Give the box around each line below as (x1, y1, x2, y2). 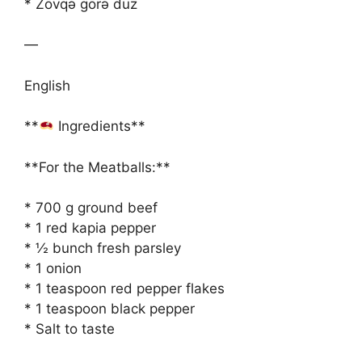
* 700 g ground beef (24, 200, 158, 217)
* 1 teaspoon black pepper (24, 301, 195, 318)
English (24, 77, 70, 94)
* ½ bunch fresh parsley (24, 240, 181, 257)
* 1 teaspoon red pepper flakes (24, 280, 225, 297)
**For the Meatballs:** (24, 158, 170, 175)
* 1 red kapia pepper (24, 220, 156, 237)
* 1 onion (24, 260, 82, 277)
